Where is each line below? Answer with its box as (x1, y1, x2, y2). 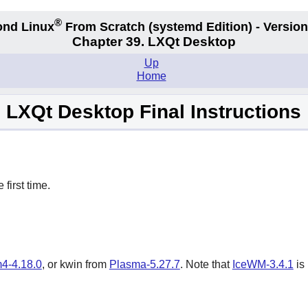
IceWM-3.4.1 (232, 258, 294, 271)
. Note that (179, 258, 232, 271)
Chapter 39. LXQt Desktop (72, 34, 236, 49)
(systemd (148, 19, 203, 34)
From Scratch (62, 19, 148, 34)
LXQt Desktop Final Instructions (6, 101, 302, 123)
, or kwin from (41, 258, 109, 271)
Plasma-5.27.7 (109, 258, 180, 271)
